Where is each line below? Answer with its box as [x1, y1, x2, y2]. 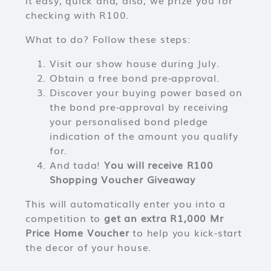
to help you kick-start [129, 225, 242, 240]
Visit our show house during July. [50, 56, 220, 70]
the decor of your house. [25, 240, 152, 254]
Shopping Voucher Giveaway [50, 172, 196, 186]
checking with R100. [25, 7, 129, 22]
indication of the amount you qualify [50, 128, 238, 143]
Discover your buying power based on [50, 85, 243, 99]
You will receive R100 [104, 157, 214, 172]
